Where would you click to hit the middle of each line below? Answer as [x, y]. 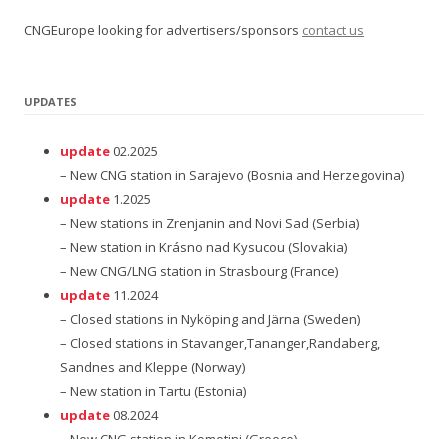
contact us [333, 29]
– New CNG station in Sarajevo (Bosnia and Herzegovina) [232, 174]
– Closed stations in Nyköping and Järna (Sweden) [210, 318]
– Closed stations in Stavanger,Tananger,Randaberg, [220, 342]
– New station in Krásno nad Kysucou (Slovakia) [203, 246]
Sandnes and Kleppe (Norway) [152, 366]
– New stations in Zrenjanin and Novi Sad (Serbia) [209, 222]
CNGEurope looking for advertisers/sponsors [163, 29]
